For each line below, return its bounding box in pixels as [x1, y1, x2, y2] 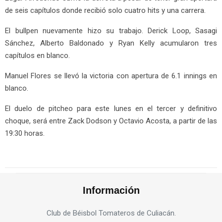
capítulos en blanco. [5, 51, 70, 60]
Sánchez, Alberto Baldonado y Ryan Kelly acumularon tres [5, 39, 217, 48]
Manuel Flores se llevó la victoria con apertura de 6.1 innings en [5, 71, 217, 81]
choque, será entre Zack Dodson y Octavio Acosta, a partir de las [5, 116, 217, 126]
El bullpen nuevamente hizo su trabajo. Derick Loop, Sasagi [5, 26, 217, 36]
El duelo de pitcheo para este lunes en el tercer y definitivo [5, 104, 217, 113]
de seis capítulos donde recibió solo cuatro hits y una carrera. [5, 6, 206, 15]
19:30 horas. [5, 129, 45, 138]
